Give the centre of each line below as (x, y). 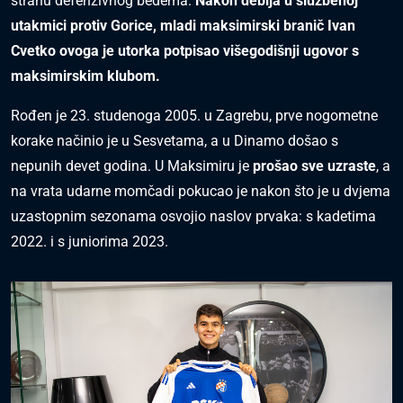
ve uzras (336, 166)
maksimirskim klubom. (85, 76)
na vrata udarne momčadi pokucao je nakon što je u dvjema (201, 191)
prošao (277, 166)
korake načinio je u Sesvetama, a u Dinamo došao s (175, 141)
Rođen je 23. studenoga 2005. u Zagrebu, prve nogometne (194, 116)
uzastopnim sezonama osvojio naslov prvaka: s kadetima (193, 216)
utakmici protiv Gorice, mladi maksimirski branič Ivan (183, 26)
